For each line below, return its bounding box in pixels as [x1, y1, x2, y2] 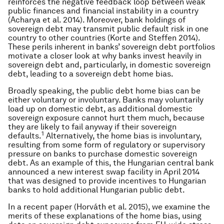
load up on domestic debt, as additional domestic [8, 104, 192, 113]
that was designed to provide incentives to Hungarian [8, 176, 206, 185]
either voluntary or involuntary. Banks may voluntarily [8, 95, 203, 104]
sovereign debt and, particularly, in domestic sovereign [8, 60, 210, 69]
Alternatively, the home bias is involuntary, [44, 131, 201, 140]
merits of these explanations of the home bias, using [8, 211, 201, 220]
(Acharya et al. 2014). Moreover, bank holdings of [8, 15, 185, 24]
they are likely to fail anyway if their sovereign [8, 122, 176, 131]
